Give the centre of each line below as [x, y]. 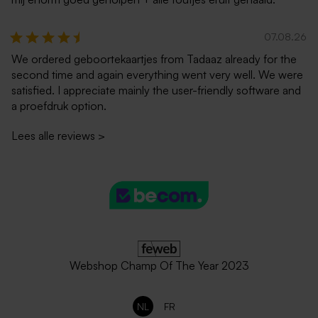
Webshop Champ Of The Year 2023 [159, 266]
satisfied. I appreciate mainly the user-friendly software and [156, 91]
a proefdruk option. [59, 106]
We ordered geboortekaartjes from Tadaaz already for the [154, 59]
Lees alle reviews [53, 136]
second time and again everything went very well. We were [157, 75]
